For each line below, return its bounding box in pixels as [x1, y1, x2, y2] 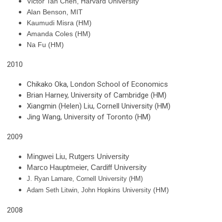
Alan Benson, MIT [27, 8, 83, 16]
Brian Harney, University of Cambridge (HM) [27, 91, 166, 100]
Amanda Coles [27, 30, 75, 38]
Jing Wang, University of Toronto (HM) [27, 112, 151, 121]
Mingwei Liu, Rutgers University [27, 152, 129, 161]
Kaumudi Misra [27, 19, 76, 27]
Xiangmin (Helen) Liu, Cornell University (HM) [27, 102, 170, 111]
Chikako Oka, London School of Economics [27, 80, 168, 89]
